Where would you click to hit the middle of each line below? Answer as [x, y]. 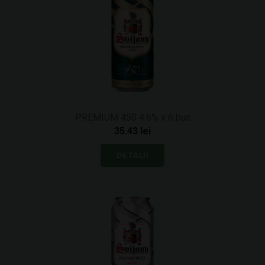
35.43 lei [132, 131]
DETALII [132, 155]
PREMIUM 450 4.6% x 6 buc [132, 117]
